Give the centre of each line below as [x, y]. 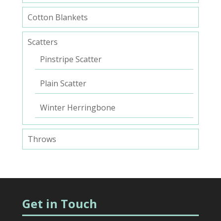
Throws [42, 139]
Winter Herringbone [77, 108]
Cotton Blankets [57, 18]
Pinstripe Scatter [71, 59]
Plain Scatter [63, 84]
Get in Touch [59, 204]
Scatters [42, 42]
